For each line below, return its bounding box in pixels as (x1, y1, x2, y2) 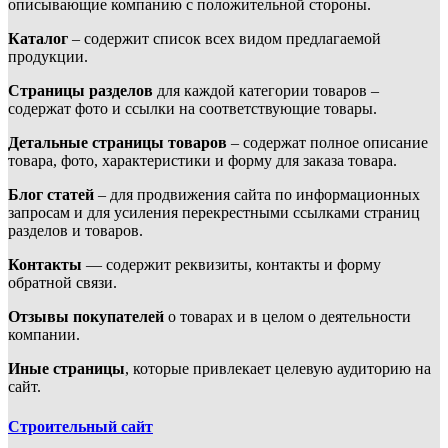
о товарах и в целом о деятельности (164, 308, 411, 326)
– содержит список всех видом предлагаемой (68, 30, 381, 48)
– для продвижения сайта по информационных (94, 186, 420, 204)
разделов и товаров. (8, 222, 143, 240)
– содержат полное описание (227, 134, 428, 152)
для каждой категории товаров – (153, 82, 379, 100)
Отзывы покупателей (8, 308, 164, 326)
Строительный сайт (8, 417, 153, 435)
